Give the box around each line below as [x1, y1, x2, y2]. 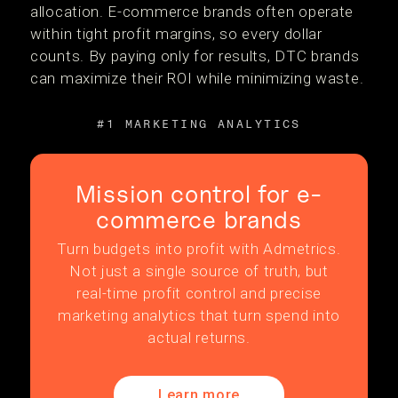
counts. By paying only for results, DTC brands [30, 47, 360, 65]
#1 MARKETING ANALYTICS [97, 117, 301, 131]
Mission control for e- [75, 179, 323, 208]
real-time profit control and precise [76, 284, 322, 302]
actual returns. [147, 329, 251, 346]
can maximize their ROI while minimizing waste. [30, 69, 364, 87]
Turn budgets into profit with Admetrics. [57, 240, 341, 258]
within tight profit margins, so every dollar [30, 25, 322, 43]
